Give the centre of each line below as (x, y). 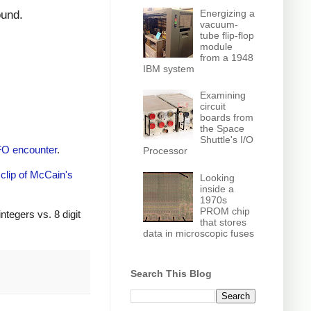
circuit (213, 107)
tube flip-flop (227, 35)
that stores (224, 222)
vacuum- (219, 24)
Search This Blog (171, 274)
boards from (227, 118)
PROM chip (225, 211)
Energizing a (228, 13)
